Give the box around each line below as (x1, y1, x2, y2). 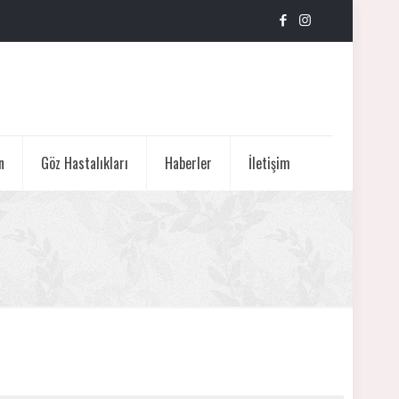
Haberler (165, 152, 212, 175)
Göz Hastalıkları (41, 152, 128, 175)
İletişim (248, 152, 290, 175)
